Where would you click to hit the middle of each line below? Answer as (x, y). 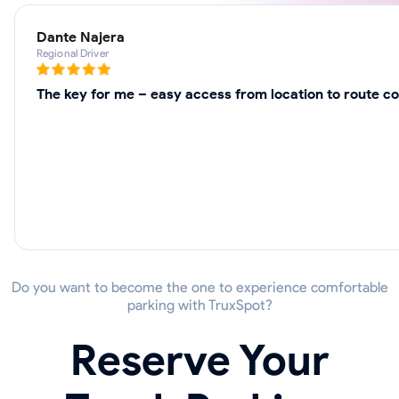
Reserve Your (199, 360)
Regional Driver (73, 53)
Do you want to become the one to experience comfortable (199, 288)
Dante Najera (81, 37)
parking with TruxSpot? (199, 305)
